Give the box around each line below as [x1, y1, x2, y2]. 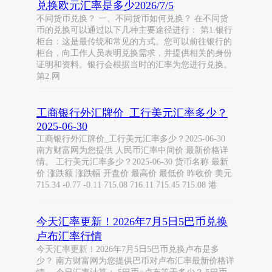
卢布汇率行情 [36, 230, 102, 242]
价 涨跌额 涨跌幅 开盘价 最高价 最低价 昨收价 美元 [36, 169, 232, 178]
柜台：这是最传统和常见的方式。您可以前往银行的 [36, 37, 232, 46]
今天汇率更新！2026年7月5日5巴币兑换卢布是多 [36, 245, 219, 254]
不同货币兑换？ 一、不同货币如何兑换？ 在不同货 [36, 14, 228, 23]
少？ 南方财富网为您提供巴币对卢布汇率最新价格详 [36, 256, 234, 265]
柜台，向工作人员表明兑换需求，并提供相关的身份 [36, 49, 232, 58]
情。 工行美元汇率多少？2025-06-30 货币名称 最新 [36, 157, 228, 166]
